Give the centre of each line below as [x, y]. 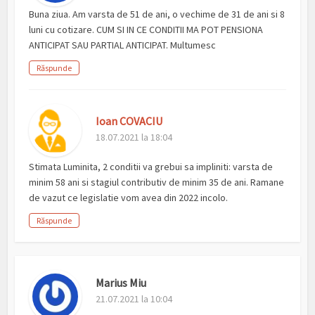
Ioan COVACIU [129, 121]
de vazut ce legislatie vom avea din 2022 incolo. [129, 198]
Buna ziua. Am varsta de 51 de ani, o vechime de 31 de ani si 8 [157, 14]
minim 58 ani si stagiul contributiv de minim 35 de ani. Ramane [157, 182]
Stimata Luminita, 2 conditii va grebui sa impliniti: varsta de [151, 167]
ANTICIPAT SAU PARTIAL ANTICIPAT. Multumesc [123, 45]
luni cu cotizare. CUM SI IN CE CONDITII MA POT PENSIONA [146, 30]
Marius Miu [121, 283]
